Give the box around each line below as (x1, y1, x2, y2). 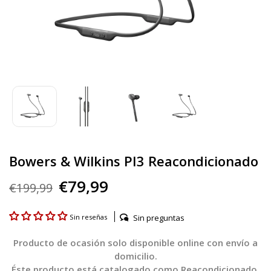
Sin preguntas (133, 212, 184, 223)
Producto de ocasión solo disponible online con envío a (13, 236, 258, 249)
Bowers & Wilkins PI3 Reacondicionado (9, 152, 258, 171)
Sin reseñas (70, 212, 107, 222)
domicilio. (114, 249, 157, 262)
